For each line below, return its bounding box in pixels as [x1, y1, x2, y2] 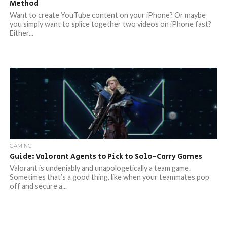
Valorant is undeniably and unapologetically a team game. [9, 164, 191, 172]
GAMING [9, 143, 32, 149]
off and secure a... [9, 182, 67, 191]
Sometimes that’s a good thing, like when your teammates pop [9, 173, 209, 181]
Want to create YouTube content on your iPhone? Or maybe [9, 11, 206, 19]
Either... [9, 29, 33, 37]
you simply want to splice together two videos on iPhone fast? [9, 20, 211, 28]
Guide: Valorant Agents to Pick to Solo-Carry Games [9, 151, 202, 162]
